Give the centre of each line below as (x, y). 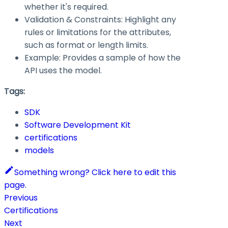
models (39, 150)
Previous (21, 197)
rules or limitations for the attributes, (98, 32)
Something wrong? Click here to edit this (95, 172)
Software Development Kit (78, 125)
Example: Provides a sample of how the (103, 58)
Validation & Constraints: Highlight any (100, 19)
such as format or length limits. (86, 45)
